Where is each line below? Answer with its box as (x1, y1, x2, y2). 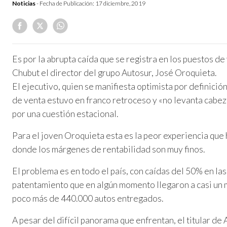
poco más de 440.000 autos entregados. (12, 193, 163, 204)
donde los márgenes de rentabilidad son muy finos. (12, 144, 205, 155)
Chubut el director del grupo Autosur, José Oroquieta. (12, 67, 216, 79)
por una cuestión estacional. (12, 108, 118, 120)
